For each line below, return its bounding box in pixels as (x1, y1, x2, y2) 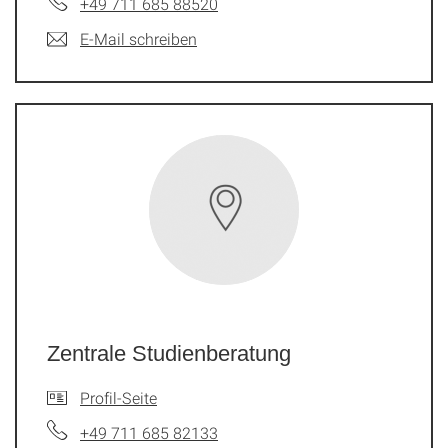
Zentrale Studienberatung (47, 341, 291, 366)
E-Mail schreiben (80, 28, 197, 49)
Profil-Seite (80, 387, 157, 408)
